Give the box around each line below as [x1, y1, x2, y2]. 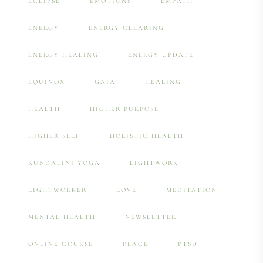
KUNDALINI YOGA [28, 159, 100, 167]
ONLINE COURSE [28, 240, 93, 248]
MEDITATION [166, 186, 217, 194]
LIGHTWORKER [28, 186, 87, 194]
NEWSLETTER [125, 213, 177, 221]
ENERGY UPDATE [128, 50, 194, 59]
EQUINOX [28, 77, 65, 86]
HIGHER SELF [28, 131, 80, 140]
